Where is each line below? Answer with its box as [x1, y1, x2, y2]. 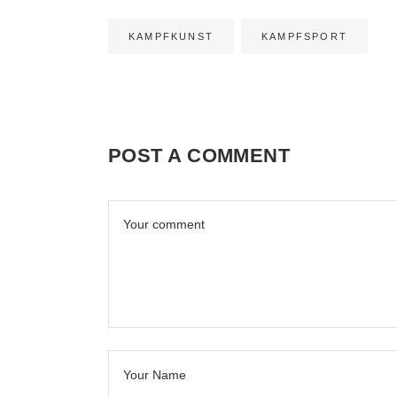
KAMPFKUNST [128, 31, 214, 43]
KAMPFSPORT [261, 31, 347, 43]
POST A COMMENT [108, 144, 291, 167]
